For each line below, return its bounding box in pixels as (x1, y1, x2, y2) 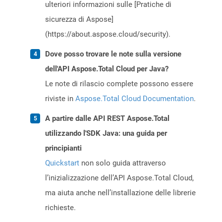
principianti (45, 144, 82, 153)
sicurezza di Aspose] (45, 15, 113, 24)
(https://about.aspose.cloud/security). (45, 30, 170, 39)
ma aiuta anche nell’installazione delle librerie (45, 188, 196, 198)
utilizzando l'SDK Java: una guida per (45, 129, 167, 138)
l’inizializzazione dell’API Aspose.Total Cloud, (45, 173, 194, 183)
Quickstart (45, 159, 79, 168)
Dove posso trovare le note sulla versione (45, 50, 181, 59)
